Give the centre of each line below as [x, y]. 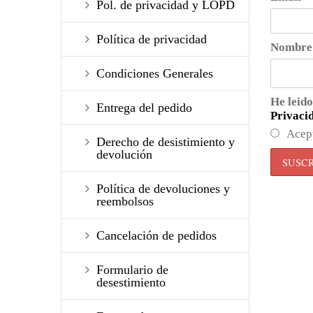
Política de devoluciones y [163, 189]
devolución [124, 155]
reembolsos [125, 202]
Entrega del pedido [144, 108]
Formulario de [132, 270]
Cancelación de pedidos [156, 236]
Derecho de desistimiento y [166, 142]
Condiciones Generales [155, 74]
